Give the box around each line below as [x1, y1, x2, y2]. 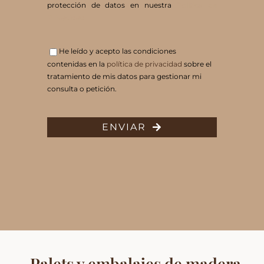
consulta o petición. [47, 84, 117, 93]
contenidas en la [47, 59, 107, 68]
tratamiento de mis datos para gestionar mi [47, 71, 202, 81]
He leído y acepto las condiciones [58, 47, 176, 56]
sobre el [181, 59, 212, 68]
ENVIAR [101, 121, 146, 133]
